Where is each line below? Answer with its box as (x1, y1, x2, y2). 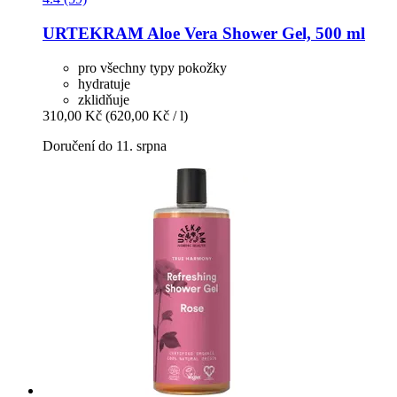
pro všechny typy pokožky (78, 59, 227, 75)
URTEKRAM (43, 24, 144, 43)
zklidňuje (78, 91, 129, 107)
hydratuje (78, 75, 130, 91)
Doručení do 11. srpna (43, 137, 167, 153)
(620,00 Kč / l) (105, 107, 188, 123)
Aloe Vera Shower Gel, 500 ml (144, 24, 365, 43)
